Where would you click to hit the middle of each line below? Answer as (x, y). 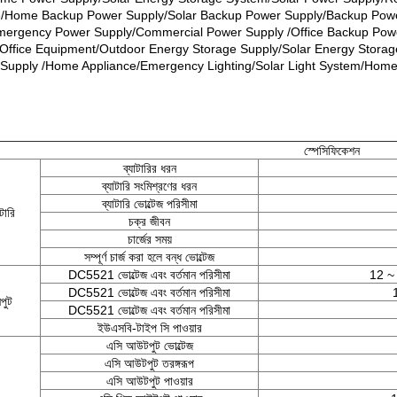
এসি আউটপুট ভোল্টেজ (149, 346)
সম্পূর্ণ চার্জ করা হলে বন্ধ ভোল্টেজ (149, 257)
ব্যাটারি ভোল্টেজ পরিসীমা (149, 204)
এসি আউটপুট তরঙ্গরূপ (149, 363)
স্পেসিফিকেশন (331, 151)
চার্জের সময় (149, 239)
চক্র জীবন (149, 222)
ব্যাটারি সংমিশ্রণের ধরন (149, 186)
